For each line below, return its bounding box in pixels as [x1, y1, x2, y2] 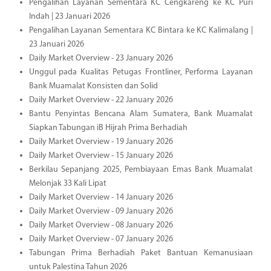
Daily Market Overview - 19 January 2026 [28, 137, 173, 146]
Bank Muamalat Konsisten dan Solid [28, 81, 158, 91]
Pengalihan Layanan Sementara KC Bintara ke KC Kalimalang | [28, 25, 253, 35]
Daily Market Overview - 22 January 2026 [28, 95, 173, 105]
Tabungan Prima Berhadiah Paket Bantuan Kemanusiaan [28, 248, 253, 258]
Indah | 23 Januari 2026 [28, 11, 110, 21]
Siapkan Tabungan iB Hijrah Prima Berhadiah [28, 123, 188, 132]
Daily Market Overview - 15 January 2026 [28, 151, 173, 160]
